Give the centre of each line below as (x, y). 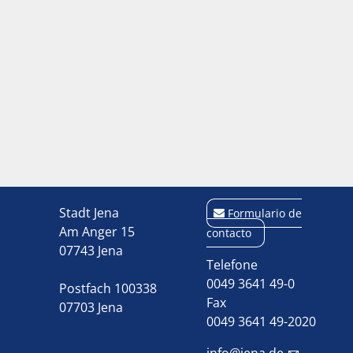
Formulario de (264, 213)
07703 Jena (91, 307)
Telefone (232, 265)
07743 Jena (91, 251)
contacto (229, 233)
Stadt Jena (89, 213)
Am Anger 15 (97, 232)
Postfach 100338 (108, 288)
